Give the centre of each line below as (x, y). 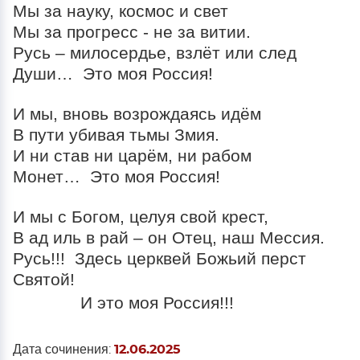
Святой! (46, 280)
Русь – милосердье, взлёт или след (155, 53)
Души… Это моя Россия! (113, 74)
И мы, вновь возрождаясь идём (137, 114)
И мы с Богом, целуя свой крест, (141, 217)
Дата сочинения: (63, 350)
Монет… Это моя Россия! (117, 177)
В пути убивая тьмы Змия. (116, 135)
